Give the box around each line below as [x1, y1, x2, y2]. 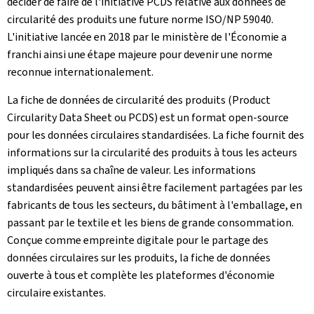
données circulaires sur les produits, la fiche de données [7, 250, 271, 265]
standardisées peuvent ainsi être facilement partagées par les [7, 180, 303, 195]
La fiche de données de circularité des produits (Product [7, 93, 271, 107]
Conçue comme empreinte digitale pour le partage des [7, 233, 268, 247]
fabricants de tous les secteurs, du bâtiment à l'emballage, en [7, 198, 302, 212]
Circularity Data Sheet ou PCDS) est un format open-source [7, 110, 289, 125]
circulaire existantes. [7, 285, 106, 300]
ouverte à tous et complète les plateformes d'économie [7, 268, 275, 282]
